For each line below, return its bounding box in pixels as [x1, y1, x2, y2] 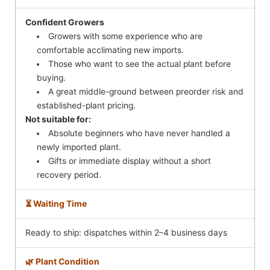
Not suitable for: [25, 115, 91, 125]
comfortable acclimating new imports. [37, 45, 184, 55]
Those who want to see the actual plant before [48, 59, 231, 69]
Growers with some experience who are [48, 31, 203, 42]
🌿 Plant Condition [25, 257, 99, 267]
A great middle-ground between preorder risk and [48, 87, 244, 97]
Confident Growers [25, 17, 104, 28]
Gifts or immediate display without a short [48, 156, 212, 166]
